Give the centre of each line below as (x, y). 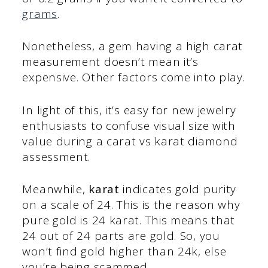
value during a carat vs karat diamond (130, 141)
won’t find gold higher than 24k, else (124, 252)
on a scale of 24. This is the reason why (131, 205)
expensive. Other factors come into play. (134, 77)
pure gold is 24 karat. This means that (129, 220)
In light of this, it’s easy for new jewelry (129, 110)
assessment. (57, 156)
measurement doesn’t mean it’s (110, 62)
